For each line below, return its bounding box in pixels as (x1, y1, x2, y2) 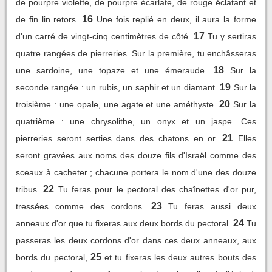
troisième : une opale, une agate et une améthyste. (16, 99, 217, 109)
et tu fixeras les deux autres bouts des (104, 252, 257, 262)
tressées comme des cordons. (16, 201, 144, 211)
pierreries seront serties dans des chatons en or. (16, 133, 218, 143)
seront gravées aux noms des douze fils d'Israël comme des (16, 150, 256, 160)
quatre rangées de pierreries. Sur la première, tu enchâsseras (16, 48, 256, 58)
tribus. (16, 184, 39, 194)
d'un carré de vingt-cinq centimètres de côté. (16, 31, 191, 41)
